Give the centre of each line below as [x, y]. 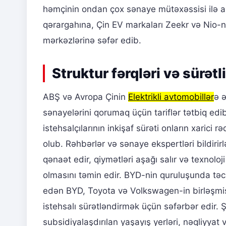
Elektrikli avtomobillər [171, 97]
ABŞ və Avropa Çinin [86, 97]
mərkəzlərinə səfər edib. [92, 41]
